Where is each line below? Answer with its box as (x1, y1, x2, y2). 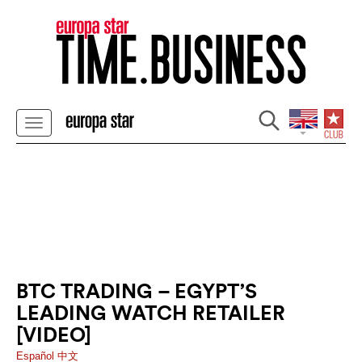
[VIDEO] (16, 322, 91, 347)
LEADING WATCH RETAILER (16, 300, 285, 326)
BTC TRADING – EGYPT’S (16, 278, 257, 304)
